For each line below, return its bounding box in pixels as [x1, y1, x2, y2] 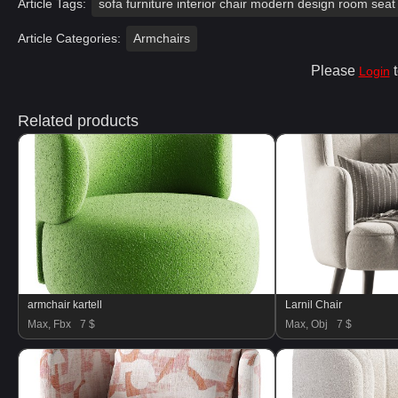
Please [310, 63, 359, 78]
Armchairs [133, 31, 190, 45]
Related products [18, 112, 139, 130]
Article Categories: [18, 31, 121, 45]
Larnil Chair [285, 298, 342, 311]
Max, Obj [285, 318, 328, 330]
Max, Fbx [28, 318, 71, 330]
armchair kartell [28, 298, 102, 311]
